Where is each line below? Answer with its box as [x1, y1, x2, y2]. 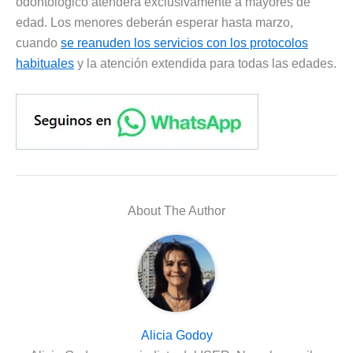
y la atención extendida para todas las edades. [74, 56, 336, 70]
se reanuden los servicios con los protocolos [61, 35, 308, 50]
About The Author [128, 204, 225, 218]
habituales [16, 56, 74, 70]
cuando [16, 35, 61, 50]
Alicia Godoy [140, 329, 213, 343]
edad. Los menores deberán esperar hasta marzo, [16, 15, 293, 29]
